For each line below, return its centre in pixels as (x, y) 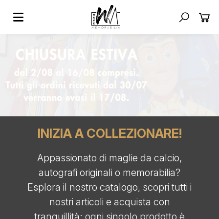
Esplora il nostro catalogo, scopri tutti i (109, 187)
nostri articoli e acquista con (109, 202)
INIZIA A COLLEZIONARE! (109, 133)
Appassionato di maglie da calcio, (109, 158)
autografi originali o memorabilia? (109, 173)
